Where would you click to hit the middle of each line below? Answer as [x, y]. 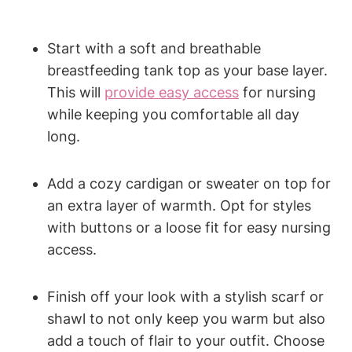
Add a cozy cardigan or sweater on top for [189, 183]
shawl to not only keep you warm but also [186, 318]
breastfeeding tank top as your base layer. [187, 70]
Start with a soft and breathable [154, 48]
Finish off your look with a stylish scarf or [185, 296]
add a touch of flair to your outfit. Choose [186, 340]
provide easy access [172, 92]
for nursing [277, 92]
